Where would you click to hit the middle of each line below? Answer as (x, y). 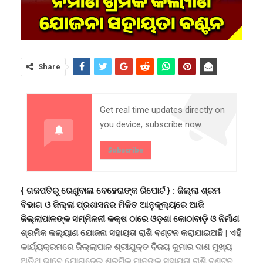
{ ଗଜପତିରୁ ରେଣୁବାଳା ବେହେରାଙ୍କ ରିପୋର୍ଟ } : (98, 191)
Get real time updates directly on (162, 110)
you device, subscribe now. (151, 125)
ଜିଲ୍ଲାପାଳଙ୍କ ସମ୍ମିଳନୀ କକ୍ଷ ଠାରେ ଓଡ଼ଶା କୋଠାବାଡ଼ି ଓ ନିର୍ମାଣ (130, 219)
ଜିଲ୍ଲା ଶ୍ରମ (198, 191)
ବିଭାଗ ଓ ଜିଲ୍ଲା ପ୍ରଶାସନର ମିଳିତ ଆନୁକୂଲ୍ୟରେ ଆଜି (112, 205)
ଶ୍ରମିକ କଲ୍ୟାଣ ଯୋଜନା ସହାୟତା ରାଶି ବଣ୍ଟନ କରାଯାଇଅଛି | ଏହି (131, 233)
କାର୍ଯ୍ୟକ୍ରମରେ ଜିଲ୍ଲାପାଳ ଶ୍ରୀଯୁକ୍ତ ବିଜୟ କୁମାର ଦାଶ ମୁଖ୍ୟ (126, 247)
